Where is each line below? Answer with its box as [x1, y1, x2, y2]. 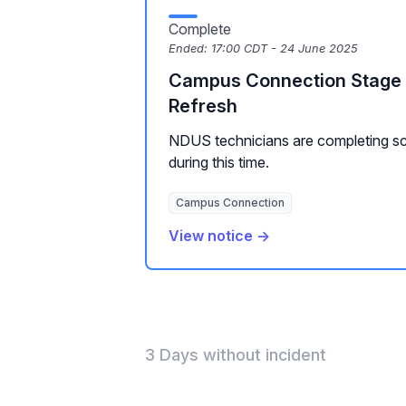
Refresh [169, 95, 237, 117]
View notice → [169, 227, 270, 245]
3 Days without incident [145, 345, 326, 364]
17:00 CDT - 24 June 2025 [211, 42, 358, 55]
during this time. [169, 153, 269, 171]
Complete [169, 20, 231, 38]
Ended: [169, 42, 211, 55]
